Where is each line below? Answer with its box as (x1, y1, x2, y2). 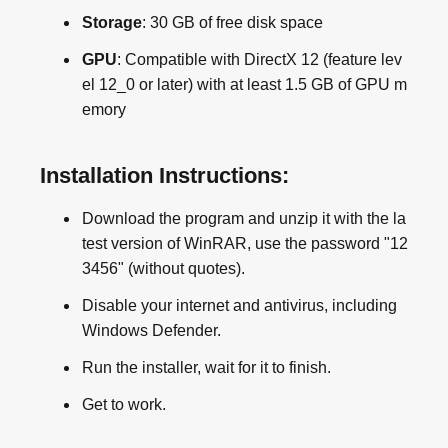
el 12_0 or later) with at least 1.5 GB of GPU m (82, 76, 407, 94)
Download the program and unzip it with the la (82, 210, 406, 228)
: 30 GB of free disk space (142, 14, 323, 32)
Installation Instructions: (40, 163, 289, 189)
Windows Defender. (82, 322, 221, 340)
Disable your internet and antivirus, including (82, 297, 401, 315)
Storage (82, 14, 142, 32)
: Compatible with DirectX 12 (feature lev (117, 51, 402, 69)
